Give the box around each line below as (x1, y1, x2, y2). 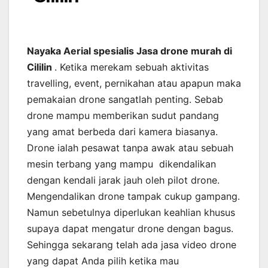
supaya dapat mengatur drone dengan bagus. (27, 223, 233, 235)
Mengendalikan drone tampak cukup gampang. (27, 190, 240, 203)
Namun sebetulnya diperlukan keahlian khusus (27, 206, 235, 219)
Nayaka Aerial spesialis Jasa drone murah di (27, 45, 232, 57)
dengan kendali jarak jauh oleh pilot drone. (27, 174, 220, 187)
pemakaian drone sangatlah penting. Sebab (27, 93, 223, 106)
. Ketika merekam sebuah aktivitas (54, 61, 209, 74)
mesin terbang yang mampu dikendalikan (27, 158, 216, 170)
